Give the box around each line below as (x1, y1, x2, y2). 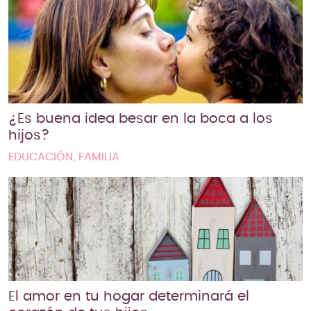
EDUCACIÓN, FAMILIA (8, 151, 119, 162)
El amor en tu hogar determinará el (8, 289, 249, 303)
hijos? (8, 128, 50, 142)
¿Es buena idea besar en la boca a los (8, 111, 273, 126)
